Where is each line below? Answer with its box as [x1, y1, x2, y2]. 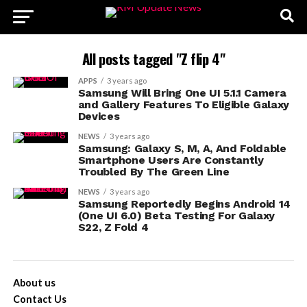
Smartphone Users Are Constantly [77, 153, 264, 167]
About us [12, 277, 56, 288]
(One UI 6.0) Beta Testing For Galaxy [77, 209, 275, 222]
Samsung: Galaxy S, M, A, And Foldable [77, 142, 286, 155]
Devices [77, 110, 120, 123]
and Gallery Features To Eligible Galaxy [77, 98, 290, 111]
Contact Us [12, 293, 66, 305]
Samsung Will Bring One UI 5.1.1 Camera [77, 86, 286, 99]
